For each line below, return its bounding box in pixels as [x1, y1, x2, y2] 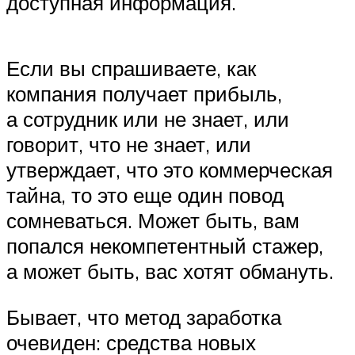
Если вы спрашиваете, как [6, 55, 256, 82]
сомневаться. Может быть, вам [6, 208, 300, 234]
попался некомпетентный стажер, [6, 233, 323, 259]
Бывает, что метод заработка [6, 304, 281, 330]
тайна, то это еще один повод [6, 182, 284, 208]
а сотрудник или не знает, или [6, 106, 289, 132]
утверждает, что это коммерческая [6, 157, 333, 183]
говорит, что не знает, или [6, 132, 251, 158]
